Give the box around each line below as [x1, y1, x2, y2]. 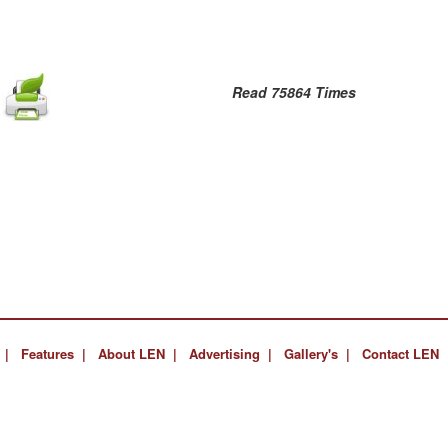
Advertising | [189, 343, 273, 363]
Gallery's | [284, 343, 351, 363]
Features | [21, 343, 87, 363]
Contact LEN [362, 343, 440, 363]
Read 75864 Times [232, 81, 357, 102]
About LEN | [98, 343, 178, 363]
